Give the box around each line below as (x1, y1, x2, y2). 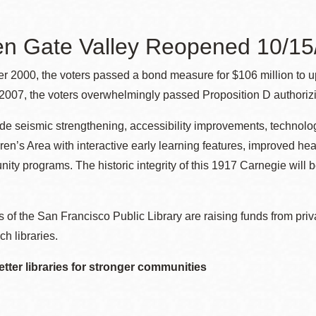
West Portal (143, 238, 224, 255)
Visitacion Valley (143, 193, 255, 211)
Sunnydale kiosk (143, 60, 256, 78)
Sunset (143, 104, 192, 122)
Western (143, 282, 201, 300)
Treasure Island (143, 149, 249, 166)
